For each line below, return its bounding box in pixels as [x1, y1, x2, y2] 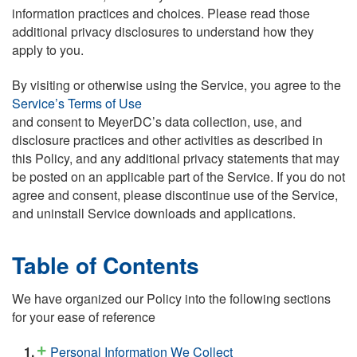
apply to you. [12, 41, 84, 60]
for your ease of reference [12, 307, 155, 326]
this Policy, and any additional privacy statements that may [12, 148, 339, 167]
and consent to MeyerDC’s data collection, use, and [12, 112, 302, 131]
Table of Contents [12, 248, 199, 281]
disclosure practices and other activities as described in [12, 130, 323, 149]
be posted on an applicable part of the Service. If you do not [12, 167, 345, 186]
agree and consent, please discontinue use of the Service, [12, 185, 338, 204]
